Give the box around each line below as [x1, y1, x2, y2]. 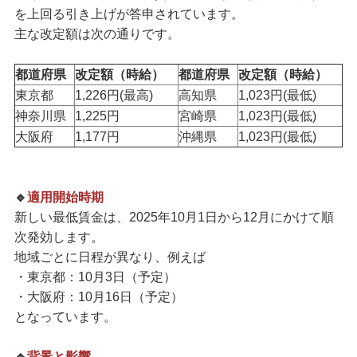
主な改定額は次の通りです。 [14, 27, 180, 41]
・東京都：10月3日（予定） [14, 270, 176, 284]
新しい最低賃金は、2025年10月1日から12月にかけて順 [14, 210, 334, 224]
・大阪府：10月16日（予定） [14, 290, 183, 304]
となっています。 [14, 310, 116, 324]
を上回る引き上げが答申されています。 [14, 7, 244, 21]
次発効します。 [14, 230, 104, 244]
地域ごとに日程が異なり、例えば [14, 250, 206, 264]
